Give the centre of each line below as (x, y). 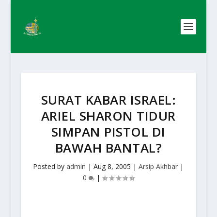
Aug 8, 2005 (112, 166)
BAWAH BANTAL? (108, 148)
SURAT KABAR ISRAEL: (108, 100)
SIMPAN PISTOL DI (108, 132)
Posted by (50, 166)
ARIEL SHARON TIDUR (108, 116)
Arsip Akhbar (158, 166)
